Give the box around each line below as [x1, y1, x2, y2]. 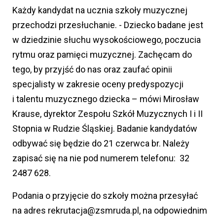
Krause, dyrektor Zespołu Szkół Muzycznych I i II [12, 108, 203, 119]
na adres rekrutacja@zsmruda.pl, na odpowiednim [12, 205, 207, 216]
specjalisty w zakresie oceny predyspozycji [12, 78, 184, 89]
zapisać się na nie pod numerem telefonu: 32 [12, 152, 189, 163]
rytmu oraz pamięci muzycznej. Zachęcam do [12, 49, 192, 60]
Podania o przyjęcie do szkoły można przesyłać [12, 190, 198, 201]
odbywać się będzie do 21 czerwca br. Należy [12, 138, 189, 148]
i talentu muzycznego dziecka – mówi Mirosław [12, 93, 199, 104]
